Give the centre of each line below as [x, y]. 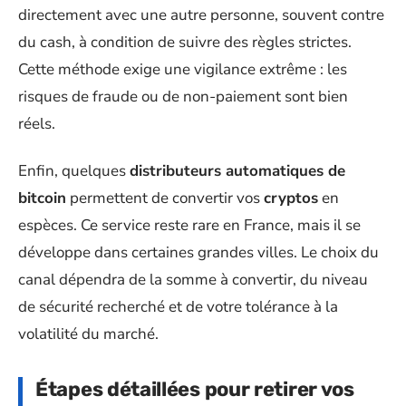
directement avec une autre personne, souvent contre [201, 14]
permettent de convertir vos [165, 198]
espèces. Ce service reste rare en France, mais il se [189, 225]
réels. [37, 123]
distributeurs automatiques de [237, 171]
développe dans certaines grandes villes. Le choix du [198, 252]
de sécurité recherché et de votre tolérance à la [178, 307]
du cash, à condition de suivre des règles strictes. [185, 42]
